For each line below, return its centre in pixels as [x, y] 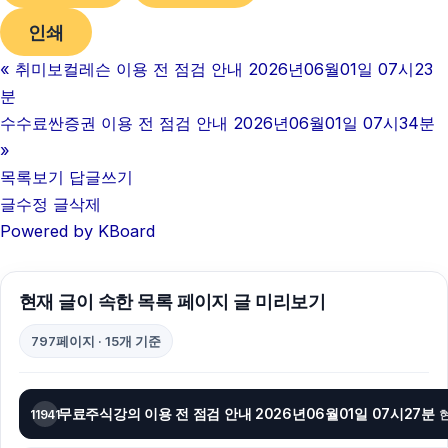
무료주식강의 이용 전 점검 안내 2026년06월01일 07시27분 [246, 414]
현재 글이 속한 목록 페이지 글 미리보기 [172, 302]
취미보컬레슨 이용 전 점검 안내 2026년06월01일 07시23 [224, 69]
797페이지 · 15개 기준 [96, 341]
